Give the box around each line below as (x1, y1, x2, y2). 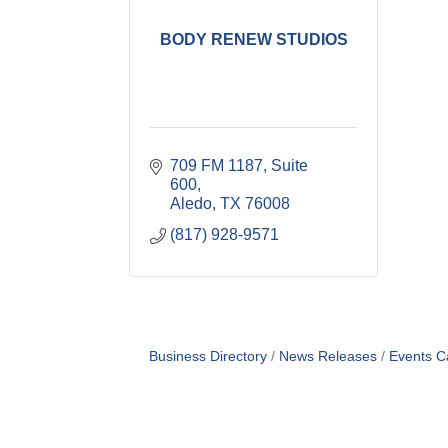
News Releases (278, 349, 377, 364)
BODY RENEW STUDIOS (159, 30, 348, 48)
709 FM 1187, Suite (170, 157, 308, 174)
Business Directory (148, 349, 267, 364)
